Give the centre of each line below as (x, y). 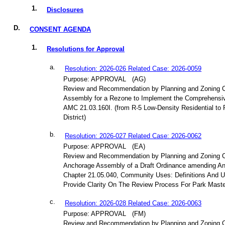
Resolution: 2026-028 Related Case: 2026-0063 (133, 203)
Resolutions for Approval (86, 49)
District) (75, 118)
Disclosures (65, 10)
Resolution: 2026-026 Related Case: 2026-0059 (133, 69)
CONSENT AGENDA (61, 30)
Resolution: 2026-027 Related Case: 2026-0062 (133, 136)
